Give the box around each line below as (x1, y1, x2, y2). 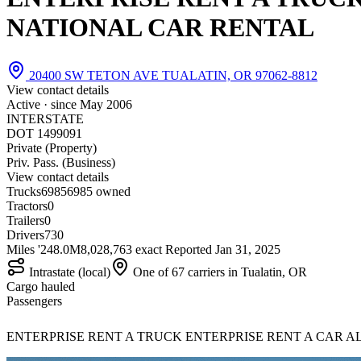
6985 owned (67, 184, 131, 198)
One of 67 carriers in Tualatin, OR (130, 264, 307, 279)
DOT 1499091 (6, 126, 82, 140)
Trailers (6, 213, 44, 227)
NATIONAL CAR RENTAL (6, 13, 314, 43)
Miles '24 (6, 242, 53, 256)
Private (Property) (6, 140, 97, 155)
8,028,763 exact (81, 242, 162, 256)
